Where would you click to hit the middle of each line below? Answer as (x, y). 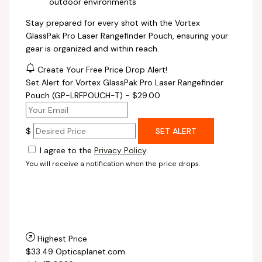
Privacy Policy (120, 150)
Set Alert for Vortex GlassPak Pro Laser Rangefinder (124, 82)
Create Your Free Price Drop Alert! (102, 69)
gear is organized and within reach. (92, 48)
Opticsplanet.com (90, 251)
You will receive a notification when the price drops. (113, 163)
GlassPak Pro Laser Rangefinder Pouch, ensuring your (127, 35)
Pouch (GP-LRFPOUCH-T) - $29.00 (93, 95)
